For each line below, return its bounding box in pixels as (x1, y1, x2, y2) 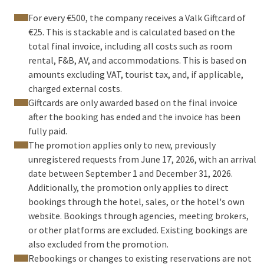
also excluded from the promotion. (28, 238, 169, 250)
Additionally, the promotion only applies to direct (28, 181, 229, 193)
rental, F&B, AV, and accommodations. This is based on (28, 54, 246, 66)
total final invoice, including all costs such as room (28, 40, 232, 52)
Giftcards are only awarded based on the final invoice (28, 97, 237, 108)
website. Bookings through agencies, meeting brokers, (28, 210, 249, 222)
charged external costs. (28, 82, 122, 94)
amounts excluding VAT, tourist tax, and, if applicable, (28, 68, 243, 80)
